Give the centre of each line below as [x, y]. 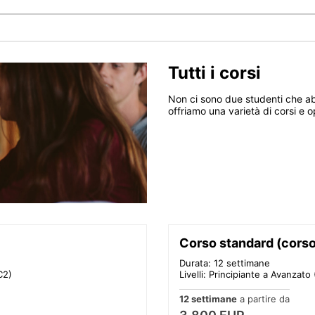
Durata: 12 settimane [225, 263]
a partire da [263, 298]
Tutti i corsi [214, 72]
